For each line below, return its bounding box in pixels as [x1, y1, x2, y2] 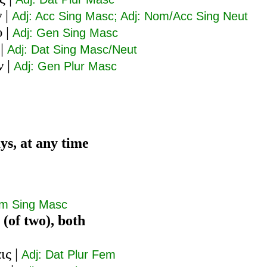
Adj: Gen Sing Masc [13, 26, 118, 39]
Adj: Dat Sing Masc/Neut [7, 42, 137, 56]
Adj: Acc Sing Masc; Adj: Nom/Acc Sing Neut [12, 9, 248, 23]
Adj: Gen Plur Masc [14, 59, 117, 73]
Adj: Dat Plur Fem [21, 247, 116, 261]
